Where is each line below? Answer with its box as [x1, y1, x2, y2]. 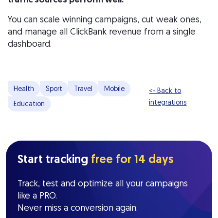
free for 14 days [91, 152, 174, 166]
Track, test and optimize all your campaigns [18, 178, 188, 189]
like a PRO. [18, 190, 57, 201]
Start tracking [18, 152, 91, 166]
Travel [74, 85, 92, 93]
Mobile [104, 85, 125, 93]
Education [14, 100, 45, 108]
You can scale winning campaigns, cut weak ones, [8, 14, 201, 25]
